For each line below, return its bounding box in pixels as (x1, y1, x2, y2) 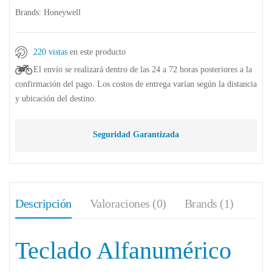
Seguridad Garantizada (93, 129, 179, 139)
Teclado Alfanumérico (15, 236, 231, 264)
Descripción (15, 196, 72, 210)
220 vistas (33, 47, 70, 56)
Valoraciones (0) (89, 196, 166, 210)
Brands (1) (184, 196, 234, 210)
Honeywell (44, 7, 81, 17)
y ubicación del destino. (15, 93, 97, 103)
